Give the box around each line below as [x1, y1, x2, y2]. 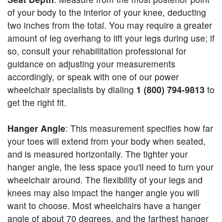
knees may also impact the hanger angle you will [7, 186, 199, 199]
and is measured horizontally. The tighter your [7, 147, 188, 160]
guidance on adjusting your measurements [7, 57, 175, 70]
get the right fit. [7, 96, 66, 109]
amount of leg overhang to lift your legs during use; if [7, 31, 215, 44]
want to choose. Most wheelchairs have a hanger [7, 199, 201, 212]
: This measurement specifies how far [65, 121, 213, 134]
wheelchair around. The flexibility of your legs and [7, 173, 203, 186]
